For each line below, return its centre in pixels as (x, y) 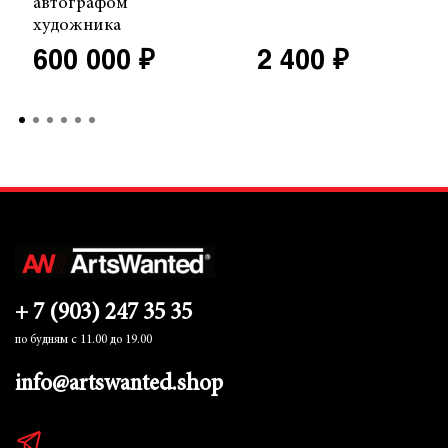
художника (77, 25)
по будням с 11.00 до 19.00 (83, 340)
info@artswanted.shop (119, 385)
